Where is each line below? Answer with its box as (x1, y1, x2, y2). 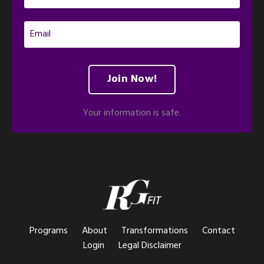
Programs (29, 223, 68, 239)
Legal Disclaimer (118, 238, 181, 254)
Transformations (121, 223, 188, 239)
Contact (202, 223, 235, 239)
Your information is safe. (83, 105, 181, 121)
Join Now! (107, 71, 157, 88)
